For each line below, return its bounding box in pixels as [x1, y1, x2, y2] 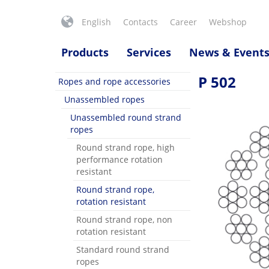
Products [61, 45, 109, 59]
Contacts [123, 16, 158, 28]
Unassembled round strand [70, 112, 181, 123]
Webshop [209, 16, 247, 28]
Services [127, 45, 171, 59]
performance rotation [76, 154, 163, 165]
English [82, 16, 111, 28]
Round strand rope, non [76, 214, 172, 225]
